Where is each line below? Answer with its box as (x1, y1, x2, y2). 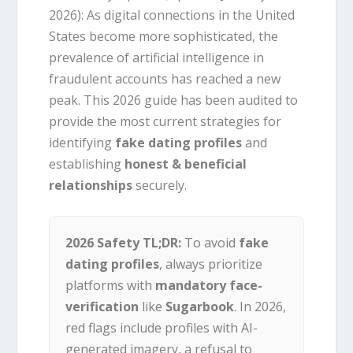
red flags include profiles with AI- (65, 319, 258, 337)
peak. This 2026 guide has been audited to (49, 91, 299, 109)
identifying (49, 133, 116, 151)
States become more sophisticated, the (49, 27, 279, 45)
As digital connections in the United (84, 6, 295, 24)
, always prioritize (159, 255, 263, 273)
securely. (132, 176, 188, 194)
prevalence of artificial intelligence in (49, 48, 265, 66)
